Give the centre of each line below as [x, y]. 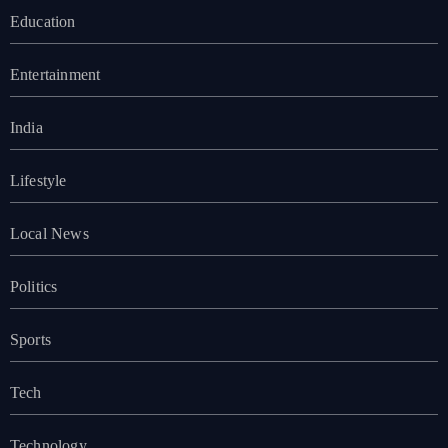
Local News [49, 234]
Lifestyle [38, 181]
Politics [33, 287]
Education [42, 22]
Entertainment [55, 75]
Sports [30, 340]
